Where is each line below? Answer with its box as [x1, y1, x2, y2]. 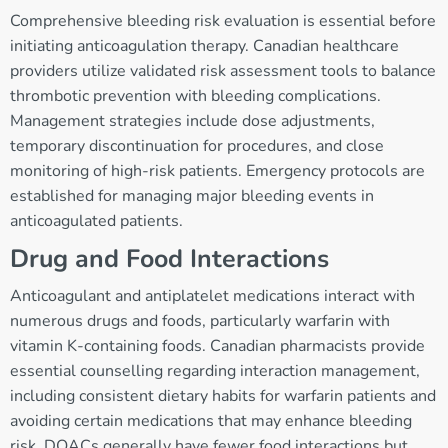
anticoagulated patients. [10, 210, 183, 233]
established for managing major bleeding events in [10, 185, 374, 208]
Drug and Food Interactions [10, 242, 329, 277]
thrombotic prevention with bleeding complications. [10, 85, 381, 108]
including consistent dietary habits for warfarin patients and [10, 385, 436, 408]
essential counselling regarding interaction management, [10, 360, 420, 383]
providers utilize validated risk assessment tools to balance [10, 60, 436, 83]
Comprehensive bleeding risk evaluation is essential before [10, 10, 436, 33]
